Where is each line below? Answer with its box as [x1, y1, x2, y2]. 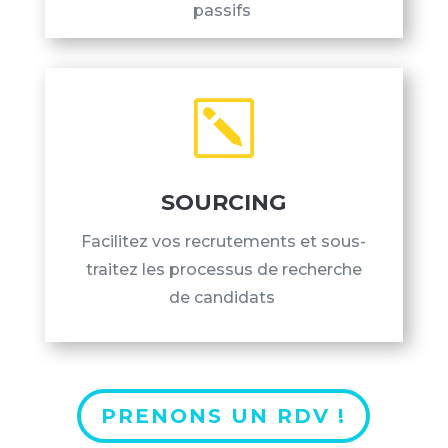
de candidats [168, 288, 279, 307]
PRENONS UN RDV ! [101, 404, 347, 428]
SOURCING [161, 189, 287, 216]
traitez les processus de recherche [85, 260, 362, 279]
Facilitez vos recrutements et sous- [81, 232, 367, 251]
